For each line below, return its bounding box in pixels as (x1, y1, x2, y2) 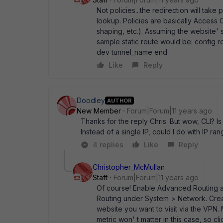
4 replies (93, 140, 123, 149)
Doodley (77, 96, 105, 105)
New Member (77, 107, 121, 115)
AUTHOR (107, 97, 132, 104)
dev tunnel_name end (97, 48, 167, 56)
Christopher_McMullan (93, 163, 165, 171)
